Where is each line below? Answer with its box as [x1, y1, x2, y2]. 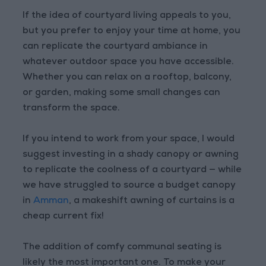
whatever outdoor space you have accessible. [23, 58, 235, 68]
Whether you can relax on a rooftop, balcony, [23, 73, 232, 83]
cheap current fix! [23, 212, 104, 222]
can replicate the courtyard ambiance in [23, 42, 208, 52]
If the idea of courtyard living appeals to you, [23, 11, 232, 21]
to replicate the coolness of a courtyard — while [23, 166, 242, 176]
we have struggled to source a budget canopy [23, 181, 236, 191]
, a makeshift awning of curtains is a [69, 197, 235, 207]
